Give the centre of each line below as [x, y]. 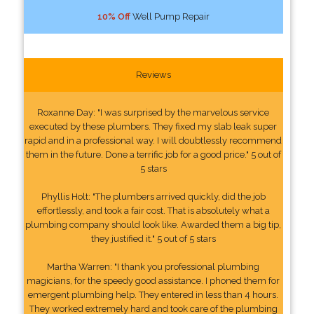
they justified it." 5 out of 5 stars [153, 238]
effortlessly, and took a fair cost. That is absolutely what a [153, 210]
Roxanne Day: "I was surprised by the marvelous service [153, 112]
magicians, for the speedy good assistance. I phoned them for [153, 280]
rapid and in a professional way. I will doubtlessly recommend [153, 140]
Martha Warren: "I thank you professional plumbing [153, 266]
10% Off [114, 16]
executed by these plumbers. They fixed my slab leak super [153, 126]
